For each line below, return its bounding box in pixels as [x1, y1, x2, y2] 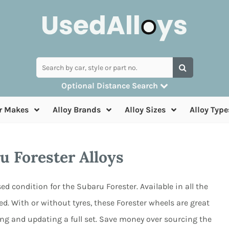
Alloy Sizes [125, 105, 166, 114]
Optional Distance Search [61, 81, 160, 90]
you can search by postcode [70, 105, 159, 114]
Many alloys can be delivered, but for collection [39, 97, 190, 105]
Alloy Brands [53, 105, 101, 114]
